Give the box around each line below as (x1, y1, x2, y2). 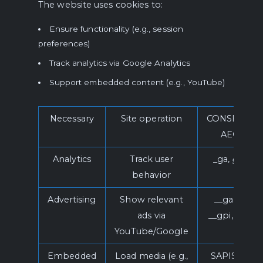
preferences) (38, 39, 90, 48)
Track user (129, 154, 174, 164)
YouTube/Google (114, 226, 188, 237)
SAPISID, (210, 251, 249, 261)
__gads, (214, 194, 245, 205)
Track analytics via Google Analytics (49, 58, 191, 68)
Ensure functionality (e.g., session (49, 24, 184, 33)
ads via (137, 210, 166, 221)
